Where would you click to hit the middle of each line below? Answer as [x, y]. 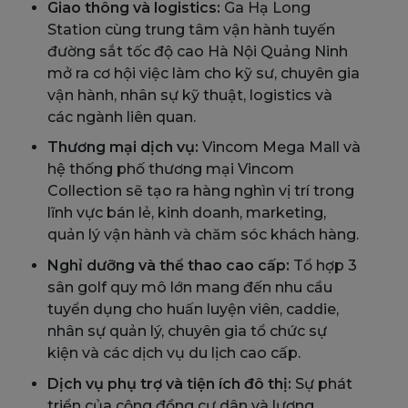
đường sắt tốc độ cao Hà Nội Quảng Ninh [198, 51]
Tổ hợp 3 [323, 265]
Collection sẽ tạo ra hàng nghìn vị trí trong [201, 191]
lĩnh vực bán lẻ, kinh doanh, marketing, [187, 213]
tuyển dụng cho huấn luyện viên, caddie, [193, 309]
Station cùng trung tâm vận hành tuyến [191, 29]
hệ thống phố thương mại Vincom [171, 169]
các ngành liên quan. [122, 117]
